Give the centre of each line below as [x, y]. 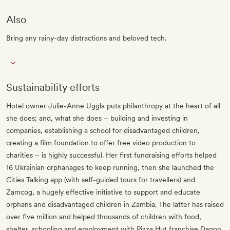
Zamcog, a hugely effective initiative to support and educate [103, 192]
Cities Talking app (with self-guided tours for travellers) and [101, 180]
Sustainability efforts [53, 88]
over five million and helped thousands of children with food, [104, 217]
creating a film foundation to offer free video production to [101, 143]
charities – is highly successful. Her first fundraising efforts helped [111, 155]
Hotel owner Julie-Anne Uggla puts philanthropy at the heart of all [113, 106]
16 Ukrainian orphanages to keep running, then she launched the [110, 168]
